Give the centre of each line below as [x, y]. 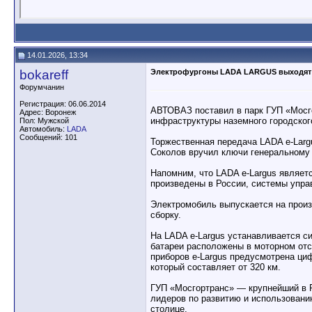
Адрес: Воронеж [48, 112]
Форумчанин [42, 87]
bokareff [44, 75]
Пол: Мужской [44, 120]
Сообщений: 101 [48, 137]
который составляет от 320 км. [216, 267]
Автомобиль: [43, 129]
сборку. [166, 215]
